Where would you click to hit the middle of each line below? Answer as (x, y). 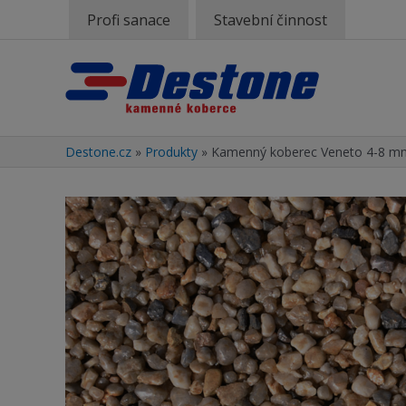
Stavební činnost (271, 19)
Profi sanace (129, 19)
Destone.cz (98, 151)
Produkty (171, 151)
